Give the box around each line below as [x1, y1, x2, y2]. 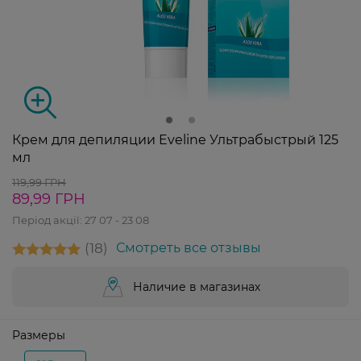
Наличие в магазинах [133, 280, 260, 295]
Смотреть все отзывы [116, 240, 261, 256]
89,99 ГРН [12, 190, 85, 209]
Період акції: [12, 214, 85, 227]
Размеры [12, 328, 65, 343]
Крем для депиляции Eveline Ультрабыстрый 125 [12, 132, 338, 148]
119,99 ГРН [12, 176, 66, 189]
